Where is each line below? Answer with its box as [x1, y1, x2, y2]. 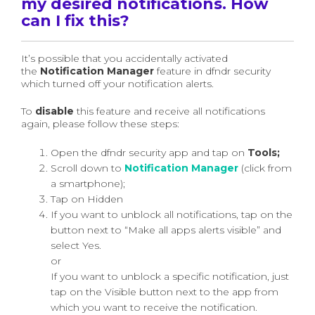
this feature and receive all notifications [74, 105, 265, 117]
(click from [241, 162, 292, 174]
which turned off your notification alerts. [21, 77, 214, 90]
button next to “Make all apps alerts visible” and [51, 224, 281, 236]
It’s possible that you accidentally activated [21, 52, 228, 65]
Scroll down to [51, 162, 124, 174]
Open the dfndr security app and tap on [51, 146, 247, 159]
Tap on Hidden [51, 193, 123, 205]
